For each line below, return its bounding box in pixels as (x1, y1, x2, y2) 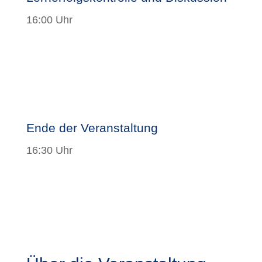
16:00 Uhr (26, 13, 73, 26)
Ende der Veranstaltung (26, 120, 158, 135)
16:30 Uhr (26, 144, 73, 156)
